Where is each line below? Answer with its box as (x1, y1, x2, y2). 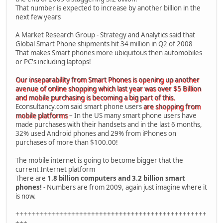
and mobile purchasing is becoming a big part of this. (15, 93, 175, 102)
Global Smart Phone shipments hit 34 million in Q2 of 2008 (15, 39, 193, 48)
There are (15, 173, 47, 183)
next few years (15, 12, 61, 21)
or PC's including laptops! (15, 57, 91, 66)
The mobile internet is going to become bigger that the (15, 155, 183, 165)
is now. (15, 191, 36, 201)
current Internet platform (15, 164, 95, 174)
